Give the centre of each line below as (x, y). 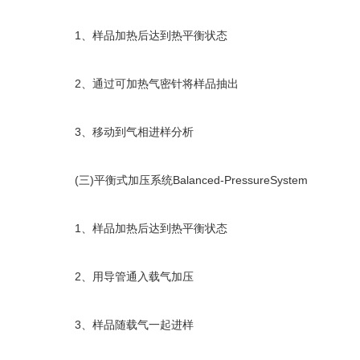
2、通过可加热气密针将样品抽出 (145, 84)
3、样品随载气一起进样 (123, 325)
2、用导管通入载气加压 (123, 276)
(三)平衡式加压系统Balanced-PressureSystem (180, 180)
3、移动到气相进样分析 (123, 132)
